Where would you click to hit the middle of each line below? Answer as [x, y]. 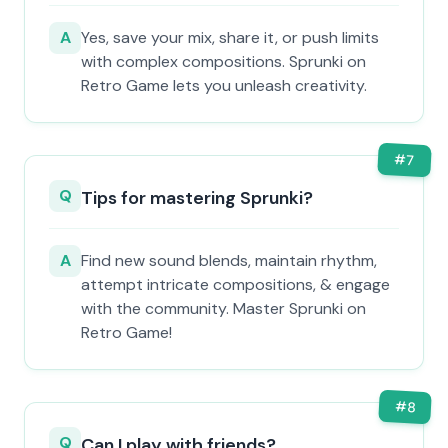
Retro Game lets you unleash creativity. [224, 85]
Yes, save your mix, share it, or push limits [230, 37]
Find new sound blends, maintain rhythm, [229, 260]
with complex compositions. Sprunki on [223, 61]
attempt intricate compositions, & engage [235, 284]
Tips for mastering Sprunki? [197, 198]
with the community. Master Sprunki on [223, 308]
